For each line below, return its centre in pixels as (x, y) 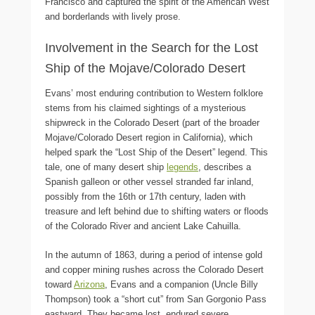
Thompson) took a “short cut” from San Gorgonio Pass (156, 299)
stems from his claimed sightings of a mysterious (146, 108)
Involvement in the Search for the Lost (152, 47)
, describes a (225, 167)
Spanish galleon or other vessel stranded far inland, (149, 181)
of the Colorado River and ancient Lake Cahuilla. (143, 226)
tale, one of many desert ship (106, 167)
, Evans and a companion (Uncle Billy (181, 284)
